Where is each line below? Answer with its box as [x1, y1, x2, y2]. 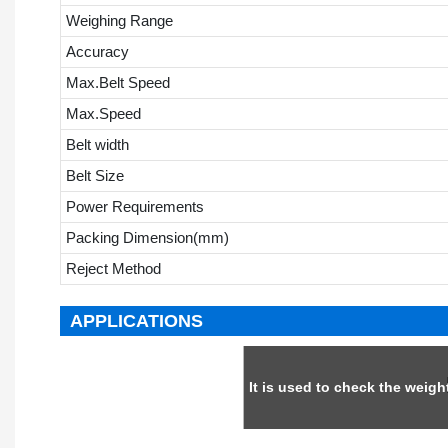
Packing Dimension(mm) [65, 228, 229, 246]
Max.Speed [65, 104, 141, 122]
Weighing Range [65, 11, 173, 29]
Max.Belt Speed [65, 73, 170, 91]
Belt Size [65, 166, 124, 184]
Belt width [65, 135, 129, 153]
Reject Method [65, 259, 161, 277]
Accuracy [65, 42, 129, 60]
